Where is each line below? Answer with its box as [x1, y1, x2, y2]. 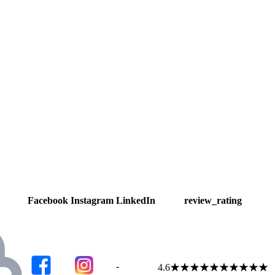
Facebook [28, 195, 68, 206]
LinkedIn [116, 195, 155, 206]
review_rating [184, 195, 242, 206]
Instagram [71, 195, 114, 206]
